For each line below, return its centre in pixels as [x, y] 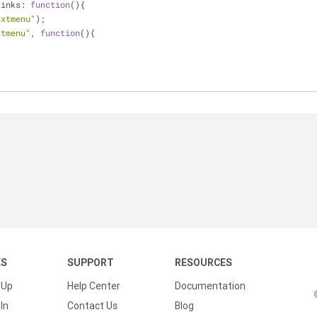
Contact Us [92, 306]
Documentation [210, 286]
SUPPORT [91, 263]
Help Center [94, 286]
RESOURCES [203, 263]
